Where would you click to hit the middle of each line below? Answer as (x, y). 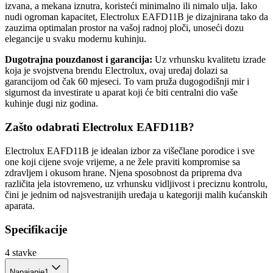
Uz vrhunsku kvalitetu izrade (209, 60)
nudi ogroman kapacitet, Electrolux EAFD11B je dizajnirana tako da (136, 17)
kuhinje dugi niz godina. (51, 104)
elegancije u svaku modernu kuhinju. (76, 39)
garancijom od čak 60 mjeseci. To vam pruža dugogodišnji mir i (127, 82)
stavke (24, 253)
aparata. (20, 205)
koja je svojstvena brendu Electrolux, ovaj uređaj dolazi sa (116, 71)
